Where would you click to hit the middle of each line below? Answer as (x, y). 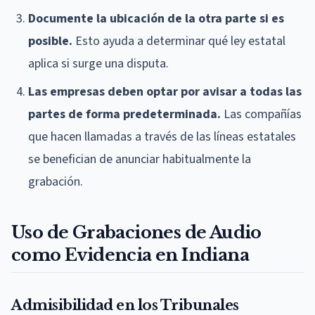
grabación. (56, 182)
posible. (50, 41)
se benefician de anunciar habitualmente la (140, 160)
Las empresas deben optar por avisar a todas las (165, 92)
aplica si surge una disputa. (98, 64)
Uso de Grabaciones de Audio (136, 233)
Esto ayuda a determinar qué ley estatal (179, 41)
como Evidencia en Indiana (130, 255)
